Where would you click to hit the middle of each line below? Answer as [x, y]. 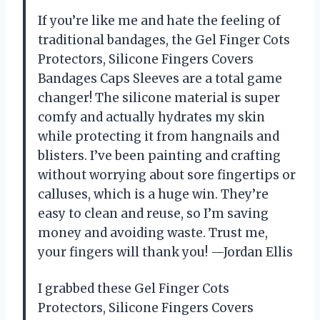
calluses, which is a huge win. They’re [153, 195]
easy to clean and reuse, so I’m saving [153, 214]
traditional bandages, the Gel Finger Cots [164, 40]
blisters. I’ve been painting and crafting [159, 156]
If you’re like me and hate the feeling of [159, 21]
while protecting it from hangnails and [159, 137]
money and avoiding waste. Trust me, [153, 233]
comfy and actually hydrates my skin [151, 117]
